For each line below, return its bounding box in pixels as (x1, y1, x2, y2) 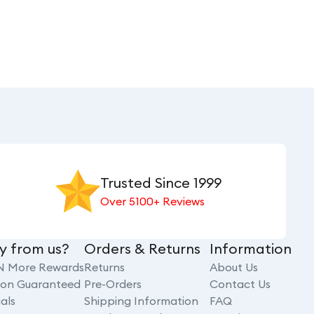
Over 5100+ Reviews (100, 194, 205, 208)
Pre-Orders (84, 277, 142, 291)
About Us (210, 260, 258, 274)
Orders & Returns (84, 240, 200, 257)
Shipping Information (84, 294, 198, 308)
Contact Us (210, 277, 271, 291)
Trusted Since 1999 (100, 174, 221, 191)
